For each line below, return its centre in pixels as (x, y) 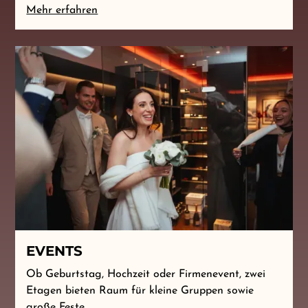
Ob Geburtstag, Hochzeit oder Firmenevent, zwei (146, 275)
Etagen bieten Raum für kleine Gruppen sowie (140, 291)
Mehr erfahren (62, 10)
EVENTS (55, 251)
